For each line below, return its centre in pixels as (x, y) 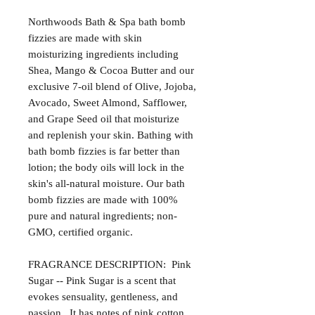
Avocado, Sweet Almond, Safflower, (108, 103)
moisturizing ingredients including (103, 54)
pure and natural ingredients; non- (103, 216)
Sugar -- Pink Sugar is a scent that (102, 281)
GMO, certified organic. (81, 232)
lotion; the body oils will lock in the (106, 168)
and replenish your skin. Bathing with (111, 135)
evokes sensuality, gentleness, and (103, 297)
